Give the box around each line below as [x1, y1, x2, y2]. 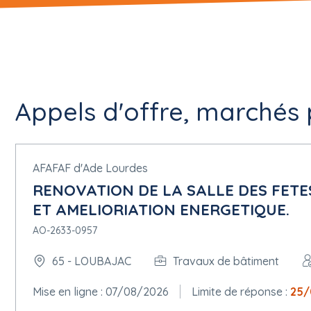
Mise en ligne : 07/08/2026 [33, 285, 169, 299]
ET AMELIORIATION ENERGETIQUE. [33, 200, 289, 219]
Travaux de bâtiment [173, 253, 279, 268]
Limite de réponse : [192, 285, 290, 299]
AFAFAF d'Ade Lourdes [33, 161, 148, 175]
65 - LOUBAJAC [52, 253, 131, 268]
